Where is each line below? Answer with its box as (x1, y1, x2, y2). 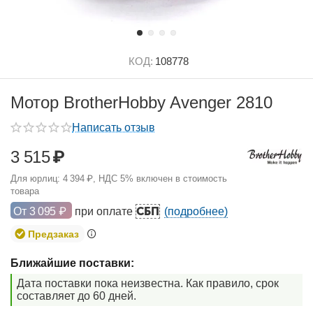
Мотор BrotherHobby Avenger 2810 (10, 93, 272, 112)
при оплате (74, 205, 136, 217)
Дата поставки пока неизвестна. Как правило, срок (17, 277, 279, 289)
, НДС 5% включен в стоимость (93, 173, 228, 184)
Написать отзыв (72, 122, 155, 133)
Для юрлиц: (10, 173, 63, 184)
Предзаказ (28, 228, 79, 240)
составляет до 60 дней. (17, 290, 136, 302)
